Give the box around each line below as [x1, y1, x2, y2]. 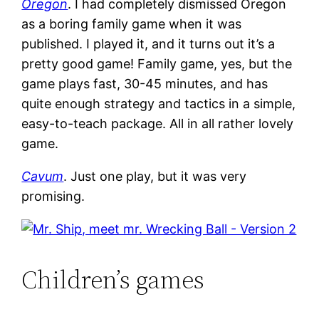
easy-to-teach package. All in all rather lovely [21, 115, 294, 131]
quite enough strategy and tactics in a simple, [21, 95, 296, 111]
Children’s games [21, 261, 205, 297]
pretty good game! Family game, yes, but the [21, 56, 293, 71]
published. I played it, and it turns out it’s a [21, 36, 276, 51]
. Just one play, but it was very [63, 168, 247, 184]
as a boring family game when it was [21, 16, 242, 31]
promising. [21, 188, 85, 204]
